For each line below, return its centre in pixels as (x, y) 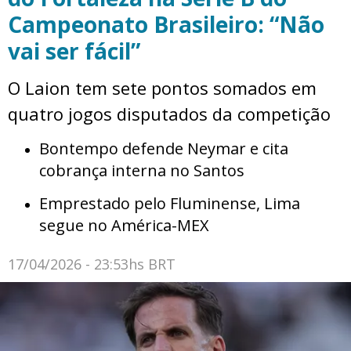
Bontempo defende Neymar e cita (164, 148)
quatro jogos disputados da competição (169, 113)
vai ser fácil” (74, 51)
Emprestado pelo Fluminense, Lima (170, 203)
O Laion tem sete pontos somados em (162, 87)
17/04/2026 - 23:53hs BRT (92, 264)
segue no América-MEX (124, 225)
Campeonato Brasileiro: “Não (166, 24)
